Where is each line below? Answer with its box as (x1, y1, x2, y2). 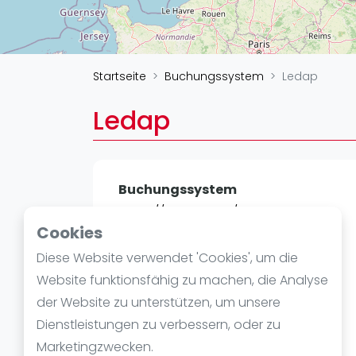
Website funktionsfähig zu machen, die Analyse (37, 271, 328, 289)
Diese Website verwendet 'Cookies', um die (37, 249, 298, 267)
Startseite (93, 68, 146, 84)
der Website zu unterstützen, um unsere (37, 293, 281, 311)
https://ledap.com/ (118, 203, 238, 221)
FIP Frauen (296, 14, 352, 30)
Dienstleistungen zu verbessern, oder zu (37, 315, 281, 334)
